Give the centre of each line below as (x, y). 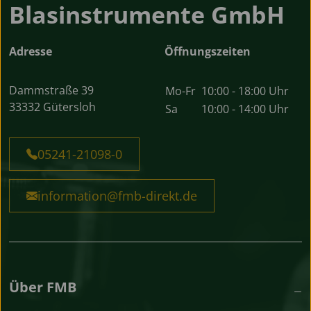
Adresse (31, 51)
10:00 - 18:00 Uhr (245, 91)
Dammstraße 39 (51, 90)
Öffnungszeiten (208, 51)
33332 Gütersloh (52, 107)
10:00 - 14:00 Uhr (245, 109)
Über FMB (43, 287)
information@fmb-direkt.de (117, 195)
